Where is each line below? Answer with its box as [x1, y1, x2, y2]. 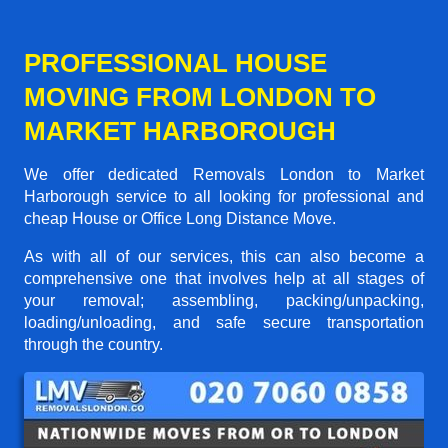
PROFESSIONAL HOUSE [24, 47, 327, 78]
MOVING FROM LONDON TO [24, 81, 376, 112]
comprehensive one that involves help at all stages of [24, 269, 424, 287]
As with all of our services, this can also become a [24, 247, 424, 265]
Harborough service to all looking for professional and [24, 187, 424, 205]
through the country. [24, 335, 163, 353]
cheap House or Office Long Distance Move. [24, 209, 336, 227]
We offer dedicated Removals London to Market [24, 165, 424, 183]
